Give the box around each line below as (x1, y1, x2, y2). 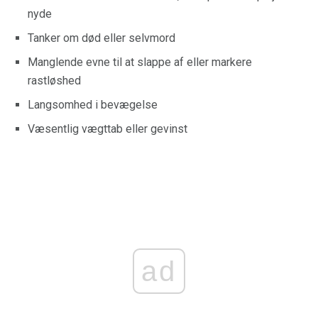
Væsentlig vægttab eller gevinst (28, 122, 187, 136)
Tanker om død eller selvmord (28, 31, 175, 45)
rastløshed (28, 74, 81, 87)
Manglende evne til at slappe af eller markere (28, 55, 252, 69)
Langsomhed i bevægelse (28, 98, 158, 111)
